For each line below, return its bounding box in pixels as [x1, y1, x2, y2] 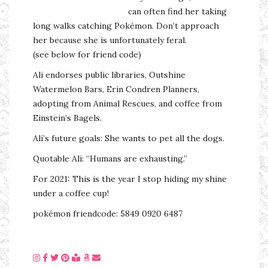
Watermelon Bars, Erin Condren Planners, [33, 83, 199, 95]
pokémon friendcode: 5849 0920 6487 [33, 208, 182, 219]
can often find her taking [128, 5, 227, 17]
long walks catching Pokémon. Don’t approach [33, 20, 219, 31]
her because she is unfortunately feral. [33, 34, 187, 45]
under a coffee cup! [33, 187, 109, 199]
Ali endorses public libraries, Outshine [33, 69, 185, 80]
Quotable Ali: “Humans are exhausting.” [33, 153, 187, 164]
